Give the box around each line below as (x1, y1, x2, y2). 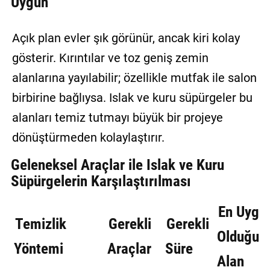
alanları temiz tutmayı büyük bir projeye (11, 110, 223, 125)
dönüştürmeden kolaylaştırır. (11, 130, 165, 145)
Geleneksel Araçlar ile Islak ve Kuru (10, 156, 224, 174)
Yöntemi (13, 240, 63, 258)
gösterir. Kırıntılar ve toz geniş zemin (11, 51, 209, 66)
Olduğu (216, 228, 259, 246)
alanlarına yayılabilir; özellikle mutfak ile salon (11, 71, 257, 86)
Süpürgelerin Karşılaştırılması (10, 172, 191, 190)
